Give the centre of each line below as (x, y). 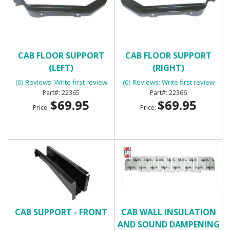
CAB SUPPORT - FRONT (61, 212)
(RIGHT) (168, 68)
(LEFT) (61, 68)
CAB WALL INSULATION (168, 212)
